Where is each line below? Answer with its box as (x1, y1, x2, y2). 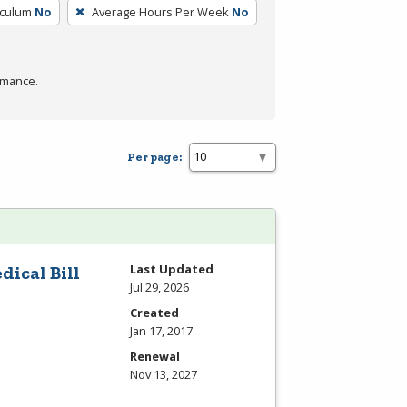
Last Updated (130, 260, 213, 277)
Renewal (130, 347, 180, 364)
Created (130, 303, 179, 321)
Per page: (127, 150, 182, 164)
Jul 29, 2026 (130, 278, 189, 295)
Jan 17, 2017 (130, 322, 193, 339)
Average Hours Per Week (91, 3, 229, 20)
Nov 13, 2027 (130, 365, 197, 382)
